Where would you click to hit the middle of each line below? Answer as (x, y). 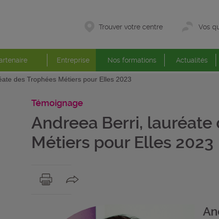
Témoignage (57, 103)
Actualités (192, 60)
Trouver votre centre (131, 27)
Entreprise (73, 60)
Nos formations (132, 60)
